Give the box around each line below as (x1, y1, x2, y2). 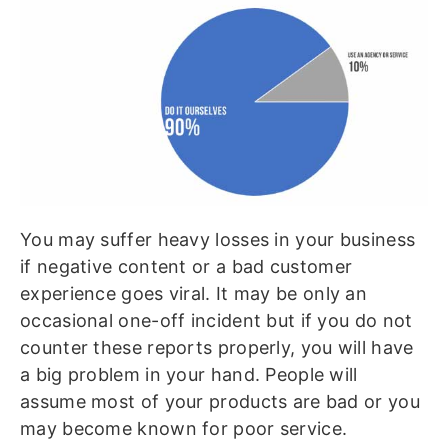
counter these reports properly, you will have (20, 337, 414, 358)
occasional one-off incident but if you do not (20, 310, 413, 331)
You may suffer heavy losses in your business (20, 229, 416, 250)
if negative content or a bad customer (20, 256, 353, 277)
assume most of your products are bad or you (20, 391, 420, 412)
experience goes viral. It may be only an (20, 283, 367, 304)
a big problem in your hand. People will (20, 364, 358, 385)
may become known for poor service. (20, 418, 348, 439)
